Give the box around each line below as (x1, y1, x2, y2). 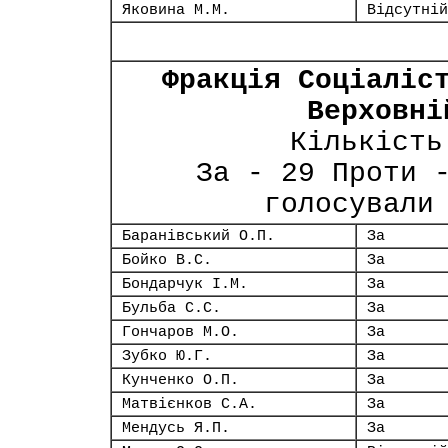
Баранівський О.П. (122, 228, 275, 244)
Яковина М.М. (122, 2, 230, 18)
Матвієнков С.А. (122, 396, 257, 412)
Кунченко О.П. (122, 372, 239, 388)
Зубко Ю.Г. (122, 348, 212, 364)
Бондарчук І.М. (122, 276, 248, 292)
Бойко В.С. (122, 252, 212, 268)
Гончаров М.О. (122, 324, 239, 340)
